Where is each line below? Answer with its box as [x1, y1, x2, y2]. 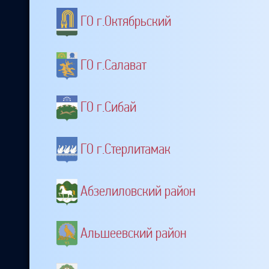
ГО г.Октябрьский [80, 12, 171, 29]
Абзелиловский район [80, 183, 195, 199]
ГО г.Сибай [80, 98, 136, 116]
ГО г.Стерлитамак [80, 141, 171, 158]
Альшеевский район [80, 224, 186, 241]
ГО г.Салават [80, 56, 147, 73]
